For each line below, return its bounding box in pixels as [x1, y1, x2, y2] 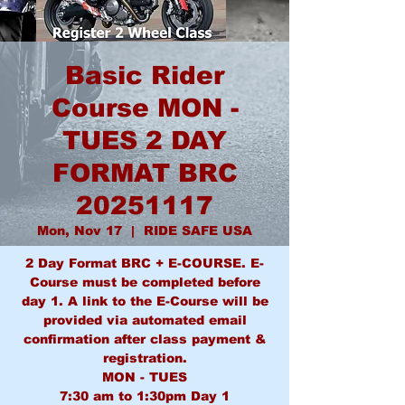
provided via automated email [42, 313, 247, 327]
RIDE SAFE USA [144, 223, 252, 238]
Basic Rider [65, 61, 224, 89]
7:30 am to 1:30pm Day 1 [60, 389, 230, 403]
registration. [102, 351, 187, 365]
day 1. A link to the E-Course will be [21, 294, 268, 308]
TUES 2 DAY [62, 127, 227, 155]
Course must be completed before [29, 275, 260, 289]
